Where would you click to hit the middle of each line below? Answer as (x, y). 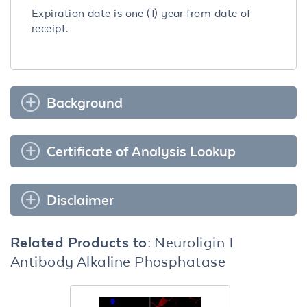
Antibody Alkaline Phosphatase (118, 261)
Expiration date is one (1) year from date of (141, 13)
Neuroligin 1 (194, 242)
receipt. (50, 28)
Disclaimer (80, 199)
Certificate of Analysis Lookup (141, 151)
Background (85, 102)
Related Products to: (83, 242)
